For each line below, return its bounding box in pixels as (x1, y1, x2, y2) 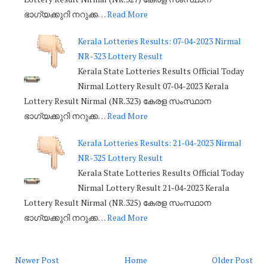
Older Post (212, 254, 253, 266)
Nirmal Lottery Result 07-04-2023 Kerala (78, 80, 229, 92)
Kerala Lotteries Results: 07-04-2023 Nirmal (78, 35, 241, 47)
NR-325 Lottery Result (78, 152, 163, 164)
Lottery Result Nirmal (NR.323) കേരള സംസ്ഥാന (24, 95, 211, 107)
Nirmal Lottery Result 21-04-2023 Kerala (78, 182, 229, 194)
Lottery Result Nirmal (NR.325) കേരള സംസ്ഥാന (24, 197, 211, 209)
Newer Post (15, 254, 59, 266)
